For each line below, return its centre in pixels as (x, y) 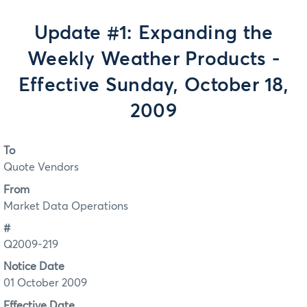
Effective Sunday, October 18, (153, 86)
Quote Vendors (41, 168)
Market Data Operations (66, 206)
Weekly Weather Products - (153, 60)
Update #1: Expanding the (153, 34)
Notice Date (34, 267)
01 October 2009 (45, 283)
